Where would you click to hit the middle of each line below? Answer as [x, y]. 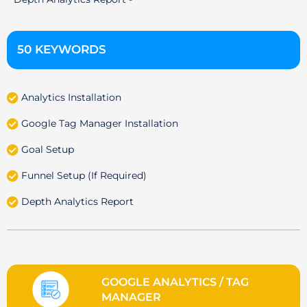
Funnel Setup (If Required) [84, 176]
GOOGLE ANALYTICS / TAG [175, 282]
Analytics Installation [72, 98]
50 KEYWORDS [62, 50]
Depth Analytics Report [78, 202]
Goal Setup [48, 150]
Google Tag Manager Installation [100, 124]
